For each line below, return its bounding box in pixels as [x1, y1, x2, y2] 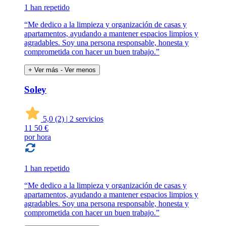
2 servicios [70, 114, 103, 123]
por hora [24, 132, 51, 141]
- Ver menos [61, 66, 96, 74]
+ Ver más [28, 66, 59, 74]
